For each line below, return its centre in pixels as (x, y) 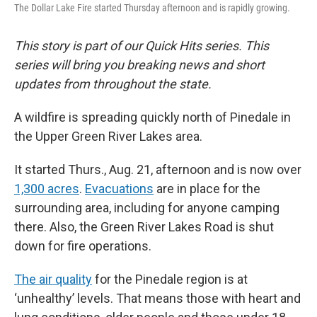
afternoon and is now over (229, 169)
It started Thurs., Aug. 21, (83, 169)
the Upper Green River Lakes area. (108, 136)
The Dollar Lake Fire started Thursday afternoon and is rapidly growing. (152, 7)
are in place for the (207, 188)
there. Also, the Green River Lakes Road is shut (144, 226)
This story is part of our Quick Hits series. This (142, 45)
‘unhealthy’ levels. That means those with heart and (157, 298)
